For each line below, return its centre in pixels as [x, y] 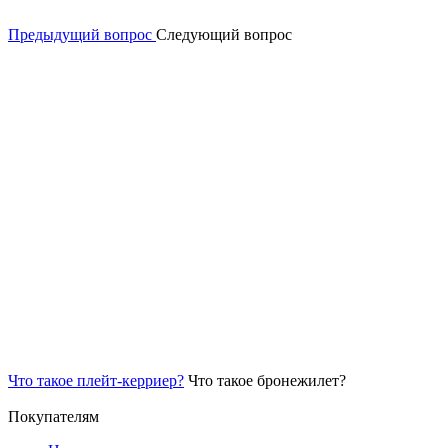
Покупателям [53, 417]
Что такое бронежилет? [267, 381]
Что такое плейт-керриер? [96, 381]
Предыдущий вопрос [80, 35]
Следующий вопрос [224, 35]
